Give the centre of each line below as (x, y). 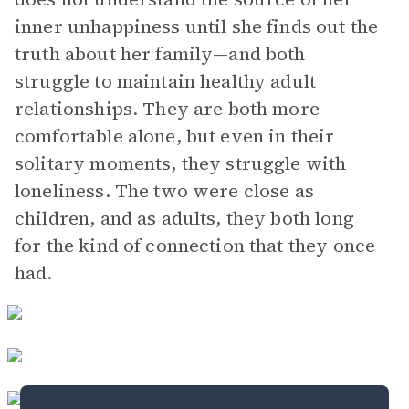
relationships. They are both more (167, 109)
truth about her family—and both (160, 54)
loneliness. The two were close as (164, 191)
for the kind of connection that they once (195, 246)
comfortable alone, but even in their (175, 136)
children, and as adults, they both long (184, 218)
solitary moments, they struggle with (181, 163)
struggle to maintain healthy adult (166, 81)
